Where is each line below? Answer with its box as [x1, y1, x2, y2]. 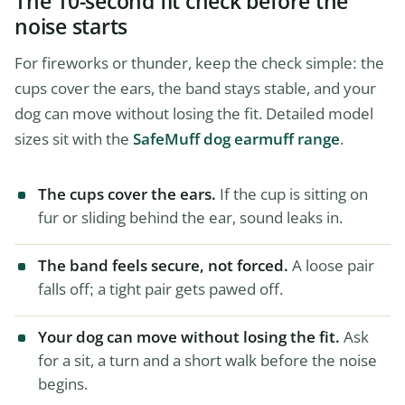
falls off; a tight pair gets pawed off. [38, 278, 283, 299]
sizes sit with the [14, 128, 133, 150]
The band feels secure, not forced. [38, 254, 288, 276]
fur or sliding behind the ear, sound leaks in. [38, 207, 343, 229]
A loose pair [288, 254, 374, 276]
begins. [38, 372, 88, 394]
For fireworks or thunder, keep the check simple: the [14, 52, 384, 74]
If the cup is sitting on [216, 184, 368, 205]
